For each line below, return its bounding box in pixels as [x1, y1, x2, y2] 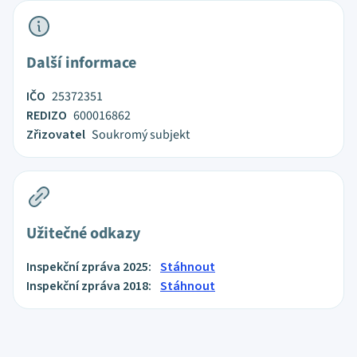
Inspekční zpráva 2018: [26, 277, 154, 295]
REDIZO [26, 107, 67, 124]
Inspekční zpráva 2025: [26, 258, 154, 276]
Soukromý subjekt [92, 126, 190, 143]
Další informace [26, 52, 136, 74]
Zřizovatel [26, 126, 85, 143]
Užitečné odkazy [26, 222, 140, 245]
